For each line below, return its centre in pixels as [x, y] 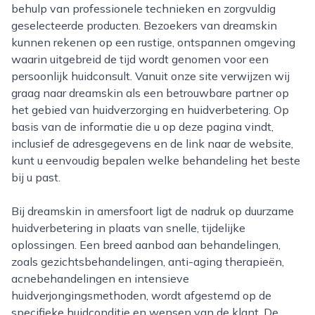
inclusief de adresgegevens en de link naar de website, [152, 143]
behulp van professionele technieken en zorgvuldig [143, 8]
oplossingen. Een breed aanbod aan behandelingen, [146, 245]
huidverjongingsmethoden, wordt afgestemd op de [141, 295]
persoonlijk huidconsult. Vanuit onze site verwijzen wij [150, 76]
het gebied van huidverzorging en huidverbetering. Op [150, 110]
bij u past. [36, 177]
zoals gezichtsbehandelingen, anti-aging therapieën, [148, 262]
